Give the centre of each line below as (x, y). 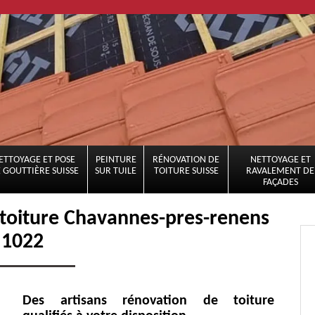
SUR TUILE (116, 171)
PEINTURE (116, 160)
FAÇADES (280, 182)
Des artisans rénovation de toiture (149, 301)
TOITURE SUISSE (186, 171)
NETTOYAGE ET (280, 160)
